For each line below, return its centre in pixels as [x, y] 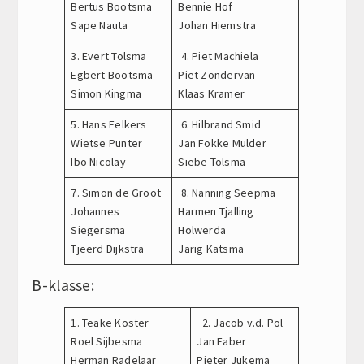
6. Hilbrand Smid [219, 124]
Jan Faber [222, 341]
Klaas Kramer [211, 93]
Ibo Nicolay [98, 161]
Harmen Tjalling [216, 211]
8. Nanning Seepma [227, 192]
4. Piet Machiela [218, 56]
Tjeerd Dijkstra [108, 248]
